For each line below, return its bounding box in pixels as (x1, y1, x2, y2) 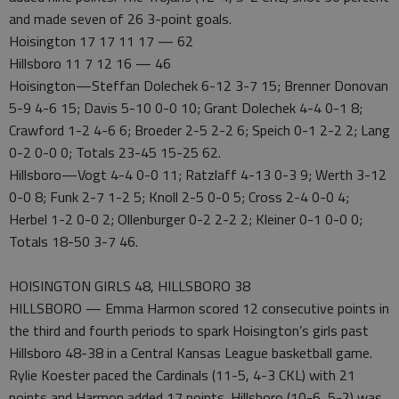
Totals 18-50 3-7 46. (9, 231, 138, 252)
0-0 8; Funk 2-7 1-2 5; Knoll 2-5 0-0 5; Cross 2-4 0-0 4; (9, 186, 349, 208)
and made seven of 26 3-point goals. (9, 8, 232, 29)
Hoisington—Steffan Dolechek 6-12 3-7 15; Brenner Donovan (9, 75, 388, 96)
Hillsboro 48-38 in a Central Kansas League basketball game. (9, 342, 372, 363)
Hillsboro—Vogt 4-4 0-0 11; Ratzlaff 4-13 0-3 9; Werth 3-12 (9, 164, 387, 185)
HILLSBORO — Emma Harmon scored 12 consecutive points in (9, 297, 389, 319)
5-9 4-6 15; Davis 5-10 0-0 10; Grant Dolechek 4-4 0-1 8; (9, 97, 362, 118)
